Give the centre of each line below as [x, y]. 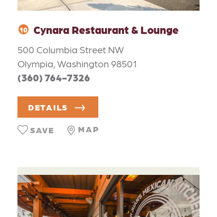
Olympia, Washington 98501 [77, 64]
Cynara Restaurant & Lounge [106, 29]
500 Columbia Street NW [71, 50]
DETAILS [48, 107]
